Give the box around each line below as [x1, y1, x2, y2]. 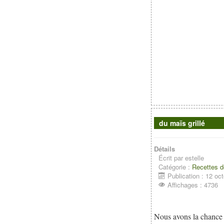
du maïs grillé [159, 118, 205, 128]
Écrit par [158, 153, 185, 162]
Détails [154, 144, 175, 153]
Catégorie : [158, 162, 192, 171]
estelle [185, 153, 204, 162]
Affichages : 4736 [167, 180, 218, 189]
